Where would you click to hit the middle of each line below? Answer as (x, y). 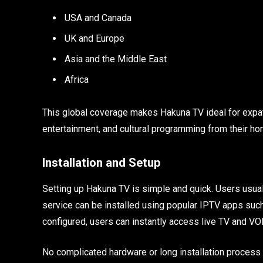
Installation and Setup (102, 163)
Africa (77, 79)
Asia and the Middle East (116, 59)
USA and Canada (98, 18)
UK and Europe (95, 38)
